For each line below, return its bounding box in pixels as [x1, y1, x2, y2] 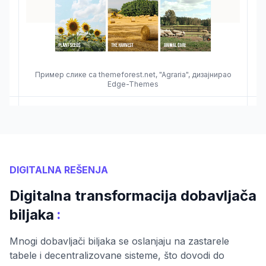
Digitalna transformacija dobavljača [9, 187, 256, 205]
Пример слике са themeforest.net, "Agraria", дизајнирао [34, 70, 232, 80]
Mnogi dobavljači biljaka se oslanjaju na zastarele [9, 235, 229, 248]
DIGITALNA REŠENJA [9, 164, 108, 176]
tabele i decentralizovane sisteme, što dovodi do [9, 249, 224, 262]
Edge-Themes [107, 80, 159, 89]
